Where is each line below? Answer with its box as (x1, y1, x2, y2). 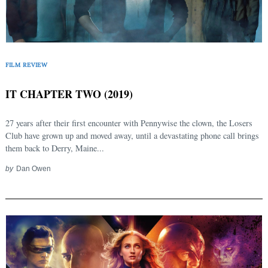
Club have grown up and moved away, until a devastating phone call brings (5, 129, 259, 141)
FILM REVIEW (5, 61, 48, 69)
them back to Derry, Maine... (5, 142, 104, 154)
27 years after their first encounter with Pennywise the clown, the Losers (5, 117, 252, 129)
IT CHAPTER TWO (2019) (5, 86, 133, 102)
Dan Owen (16, 164, 51, 172)
